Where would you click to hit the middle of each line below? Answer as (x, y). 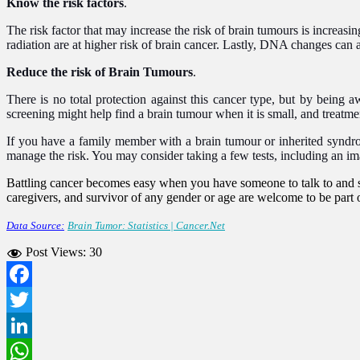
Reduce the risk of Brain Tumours (100, 72)
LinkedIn (30, 350)
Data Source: (35, 225)
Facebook (31, 299)
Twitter (25, 325)
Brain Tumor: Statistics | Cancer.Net (146, 225)
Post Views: (56, 252)
